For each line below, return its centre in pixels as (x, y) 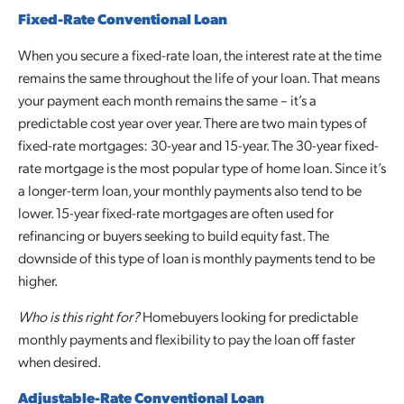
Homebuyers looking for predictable (249, 316)
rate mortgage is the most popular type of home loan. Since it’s (202, 167)
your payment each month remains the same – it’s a (167, 100)
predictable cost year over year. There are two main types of (193, 122)
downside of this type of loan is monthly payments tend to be (197, 257)
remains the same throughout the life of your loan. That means (199, 77)
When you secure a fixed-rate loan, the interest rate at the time (200, 55)
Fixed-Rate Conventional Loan (123, 18)
